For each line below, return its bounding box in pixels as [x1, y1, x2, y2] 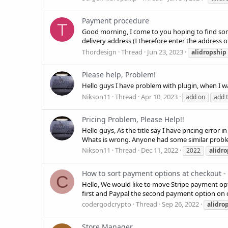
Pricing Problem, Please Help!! [82, 114, 184, 124]
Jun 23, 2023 [147, 47, 183, 56]
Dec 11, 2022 [141, 146, 178, 155]
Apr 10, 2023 [141, 92, 178, 101]
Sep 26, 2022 [162, 199, 199, 209]
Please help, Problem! [82, 70, 156, 79]
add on [186, 92, 205, 101]
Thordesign [82, 47, 117, 56]
